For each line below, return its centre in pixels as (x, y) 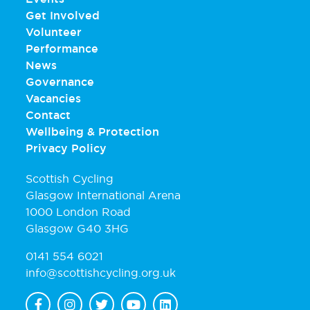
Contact (48, 115)
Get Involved (63, 15)
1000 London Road (78, 211)
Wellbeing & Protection (92, 131)
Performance (62, 48)
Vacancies (53, 98)
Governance (60, 81)
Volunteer (54, 31)
